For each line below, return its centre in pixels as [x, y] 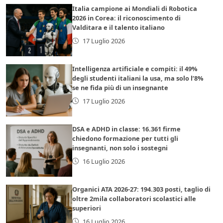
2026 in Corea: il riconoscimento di [127, 18]
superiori [87, 208]
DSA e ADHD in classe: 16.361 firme [127, 129]
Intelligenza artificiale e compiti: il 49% [135, 68]
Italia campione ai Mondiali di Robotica [135, 8]
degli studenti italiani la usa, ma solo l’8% [138, 78]
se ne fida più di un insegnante [120, 87]
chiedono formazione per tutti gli [125, 138]
